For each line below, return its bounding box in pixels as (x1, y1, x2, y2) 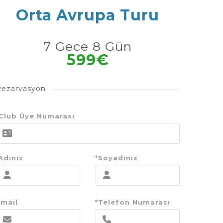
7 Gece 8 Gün (43, 39, 132, 54)
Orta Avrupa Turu (16, 6, 159, 24)
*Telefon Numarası (95, 198, 170, 206)
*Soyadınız (95, 154, 138, 162)
